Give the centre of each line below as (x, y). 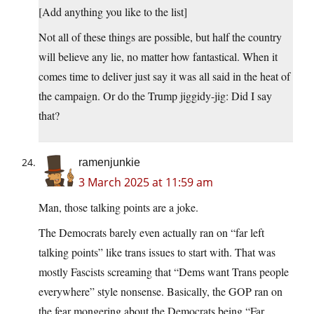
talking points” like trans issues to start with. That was (157, 252)
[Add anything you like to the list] (113, 12)
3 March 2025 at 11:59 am (146, 183)
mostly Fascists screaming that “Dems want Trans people (164, 272)
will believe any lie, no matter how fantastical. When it (158, 57)
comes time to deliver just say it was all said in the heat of (164, 76)
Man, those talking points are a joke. (118, 207)
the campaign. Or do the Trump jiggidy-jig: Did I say (155, 96)
